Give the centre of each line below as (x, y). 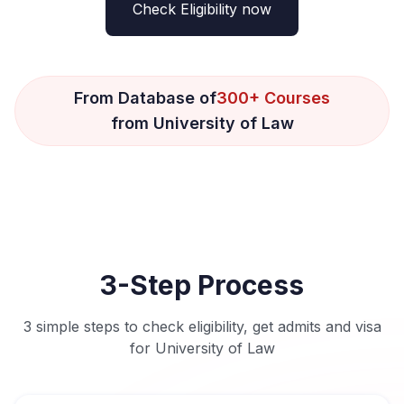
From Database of (145, 98)
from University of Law (202, 124)
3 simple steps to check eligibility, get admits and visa (202, 327)
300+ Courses (273, 98)
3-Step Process (202, 285)
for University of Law (202, 349)
